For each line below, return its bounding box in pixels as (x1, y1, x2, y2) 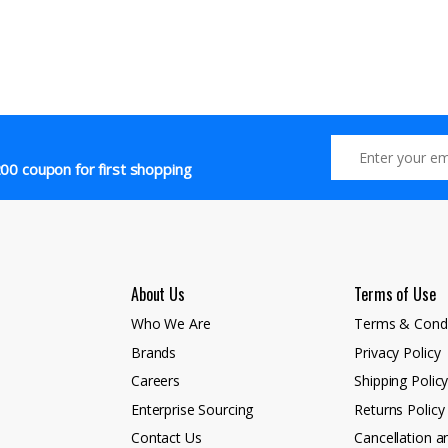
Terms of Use (354, 281, 436, 306)
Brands (131, 342, 177, 362)
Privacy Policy (354, 342, 441, 362)
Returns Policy (354, 399, 445, 419)
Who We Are (131, 313, 211, 333)
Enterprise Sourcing (131, 399, 254, 419)
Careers (131, 371, 181, 391)
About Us (131, 281, 185, 306)
